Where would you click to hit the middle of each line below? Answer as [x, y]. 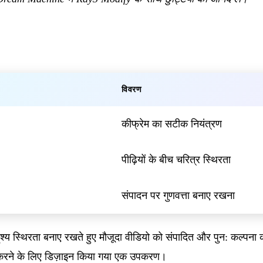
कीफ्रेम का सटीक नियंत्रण [172, 124]
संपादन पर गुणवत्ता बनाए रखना [178, 195]
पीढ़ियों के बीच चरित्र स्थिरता [176, 159]
